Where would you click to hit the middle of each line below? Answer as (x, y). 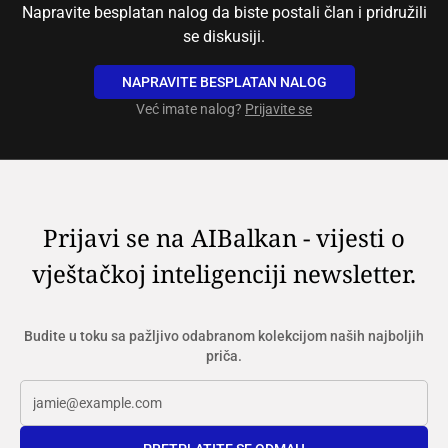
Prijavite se (278, 109)
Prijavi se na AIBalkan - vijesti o (224, 238)
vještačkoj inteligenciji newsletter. (224, 274)
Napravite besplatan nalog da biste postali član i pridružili (224, 13)
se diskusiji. (224, 37)
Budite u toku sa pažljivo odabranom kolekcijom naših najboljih (224, 336)
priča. (224, 356)
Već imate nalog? (190, 109)
